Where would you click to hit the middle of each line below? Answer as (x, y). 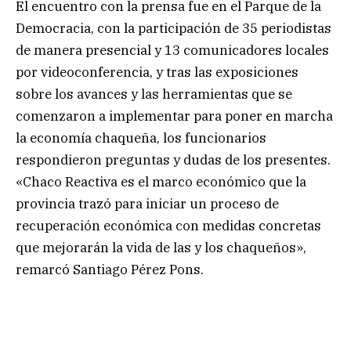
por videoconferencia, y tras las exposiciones (157, 72)
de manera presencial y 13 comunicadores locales (172, 51)
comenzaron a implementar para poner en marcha (174, 116)
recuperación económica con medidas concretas (168, 226)
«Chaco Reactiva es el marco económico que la (161, 182)
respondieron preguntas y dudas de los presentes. (173, 160)
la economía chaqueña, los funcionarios (141, 138)
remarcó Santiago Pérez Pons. (110, 270)
